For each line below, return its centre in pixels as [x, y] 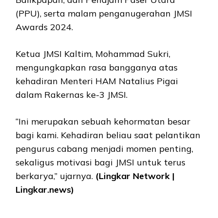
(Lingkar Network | [135, 176]
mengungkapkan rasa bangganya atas [97, 68]
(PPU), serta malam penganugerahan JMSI [104, 14]
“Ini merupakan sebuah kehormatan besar [103, 122]
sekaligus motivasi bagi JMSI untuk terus [100, 163]
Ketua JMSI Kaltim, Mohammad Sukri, [93, 54]
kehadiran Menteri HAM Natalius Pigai [97, 81]
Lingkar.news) [45, 190]
